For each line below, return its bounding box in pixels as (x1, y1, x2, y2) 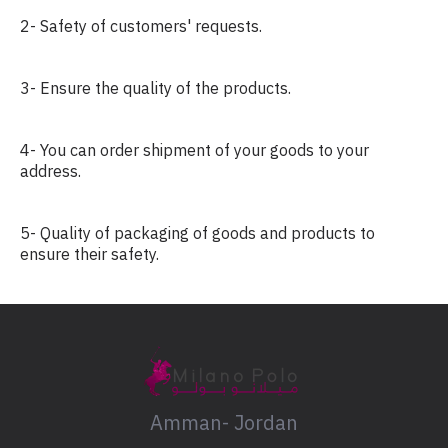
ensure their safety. (20, 244, 159, 264)
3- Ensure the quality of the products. (20, 78, 291, 98)
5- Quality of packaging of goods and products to (20, 223, 375, 243)
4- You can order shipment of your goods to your (20, 140, 369, 160)
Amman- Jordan (149, 409, 298, 436)
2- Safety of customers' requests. (20, 16, 262, 36)
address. (20, 161, 81, 181)
